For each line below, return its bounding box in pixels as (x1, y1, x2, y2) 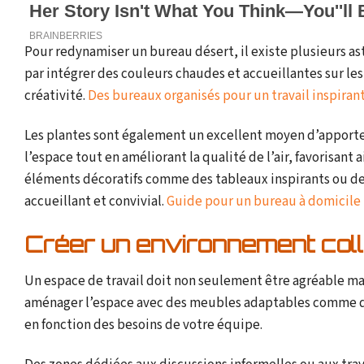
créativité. (24, 85, 88, 106)
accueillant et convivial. (24, 191, 167, 211)
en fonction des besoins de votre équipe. (24, 314, 262, 335)
